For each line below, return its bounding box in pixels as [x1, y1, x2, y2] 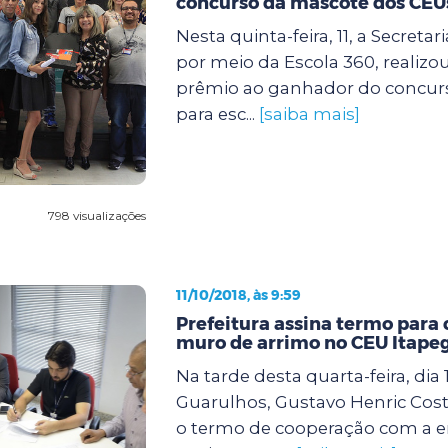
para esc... [175, 103, 259, 124]
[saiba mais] [258, 103, 360, 124]
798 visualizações [47, 207, 146, 223]
